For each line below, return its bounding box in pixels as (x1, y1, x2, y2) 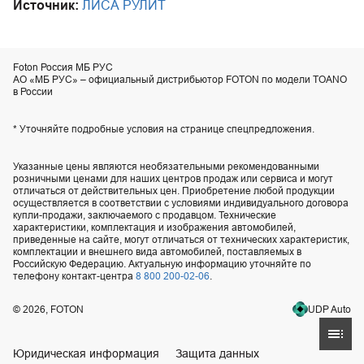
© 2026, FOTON (13, 303, 84, 315)
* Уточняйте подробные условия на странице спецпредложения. (13, 123, 314, 135)
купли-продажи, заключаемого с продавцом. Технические (13, 209, 276, 221)
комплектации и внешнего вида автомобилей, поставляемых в (13, 245, 301, 258)
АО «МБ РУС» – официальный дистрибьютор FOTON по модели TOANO (13, 73, 347, 85)
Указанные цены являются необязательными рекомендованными (13, 160, 319, 172)
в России (13, 85, 53, 97)
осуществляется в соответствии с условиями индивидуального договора (13, 197, 349, 209)
